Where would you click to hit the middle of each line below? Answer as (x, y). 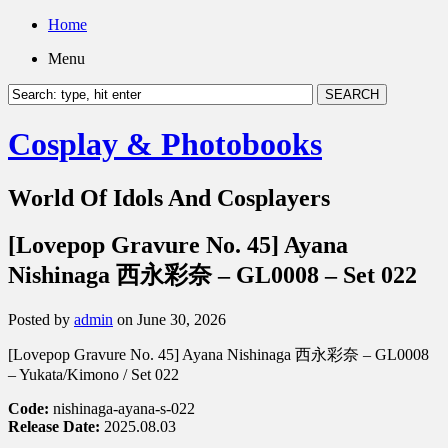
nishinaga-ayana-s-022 (122, 408)
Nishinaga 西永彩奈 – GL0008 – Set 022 (212, 274)
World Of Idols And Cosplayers (169, 197)
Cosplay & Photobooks (165, 144)
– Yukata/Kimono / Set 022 (93, 374)
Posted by (41, 319)
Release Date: (54, 426)
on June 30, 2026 (169, 319)
